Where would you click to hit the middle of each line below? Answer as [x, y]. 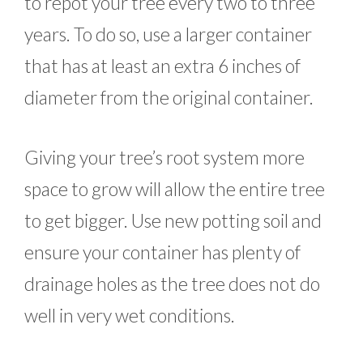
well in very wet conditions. [130, 315]
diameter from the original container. [169, 98]
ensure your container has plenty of [162, 252]
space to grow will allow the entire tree [175, 188]
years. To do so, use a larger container [168, 34]
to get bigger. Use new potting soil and [173, 220]
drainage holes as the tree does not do [172, 283]
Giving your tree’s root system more [164, 157]
